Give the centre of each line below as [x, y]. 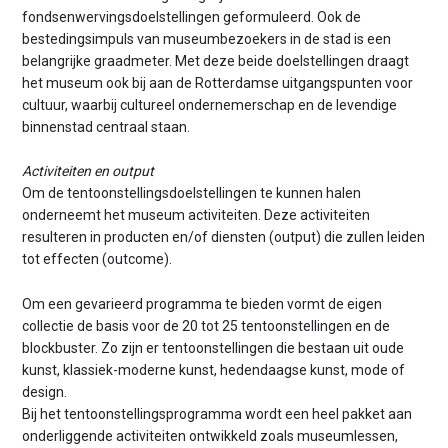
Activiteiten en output [88, 171]
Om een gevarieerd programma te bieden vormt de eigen [202, 303]
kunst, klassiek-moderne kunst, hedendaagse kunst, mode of [214, 369]
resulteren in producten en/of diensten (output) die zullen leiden [224, 237]
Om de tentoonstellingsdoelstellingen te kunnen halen [192, 193]
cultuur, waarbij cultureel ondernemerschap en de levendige [210, 104]
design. [45, 391]
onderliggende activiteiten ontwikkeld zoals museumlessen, [210, 435]
